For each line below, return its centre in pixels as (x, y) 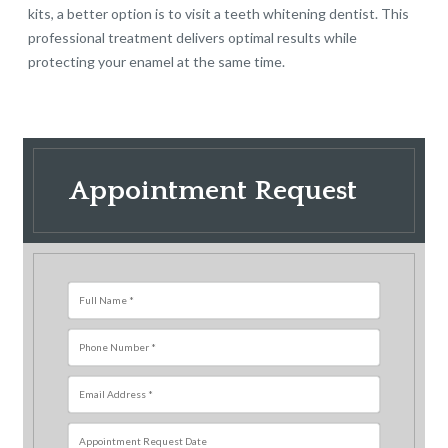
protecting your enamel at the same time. (157, 62)
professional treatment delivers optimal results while (193, 38)
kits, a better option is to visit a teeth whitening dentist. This (219, 14)
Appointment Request (213, 191)
